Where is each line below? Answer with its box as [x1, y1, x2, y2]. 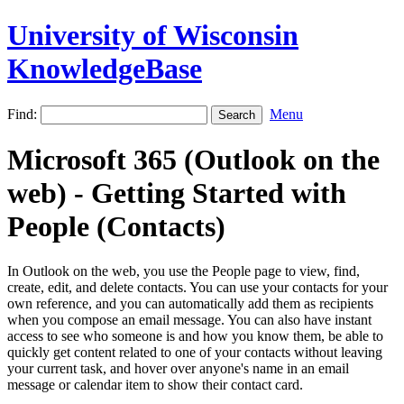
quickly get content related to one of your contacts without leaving [7, 344, 382, 360]
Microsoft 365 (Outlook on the [7, 143, 380, 177]
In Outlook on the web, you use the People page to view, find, [7, 262, 360, 279]
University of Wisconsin [7, 19, 298, 52]
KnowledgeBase [7, 52, 202, 86]
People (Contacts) [7, 210, 225, 243]
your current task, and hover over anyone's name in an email [7, 360, 349, 376]
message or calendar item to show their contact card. [7, 376, 303, 392]
